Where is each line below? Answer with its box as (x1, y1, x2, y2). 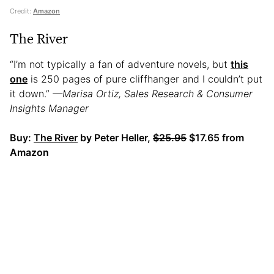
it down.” (10, 87, 53, 100)
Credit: (10, 7, 33, 16)
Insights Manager (10, 102, 89, 115)
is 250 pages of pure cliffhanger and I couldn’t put (28, 73, 262, 86)
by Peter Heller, (78, 131, 153, 144)
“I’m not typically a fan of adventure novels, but (10, 58, 231, 71)
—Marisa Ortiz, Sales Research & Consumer (53, 87, 253, 100)
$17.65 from (187, 131, 244, 144)
